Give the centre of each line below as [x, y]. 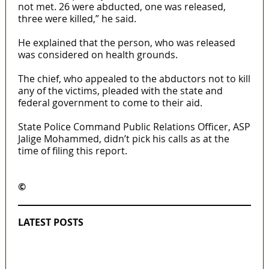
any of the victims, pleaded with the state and [120, 91]
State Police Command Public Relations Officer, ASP [134, 127]
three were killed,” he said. [77, 19]
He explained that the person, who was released [126, 43]
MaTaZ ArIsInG [62, 187]
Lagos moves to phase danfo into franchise [139, 246]
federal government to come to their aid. [110, 103]
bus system [68, 258]
